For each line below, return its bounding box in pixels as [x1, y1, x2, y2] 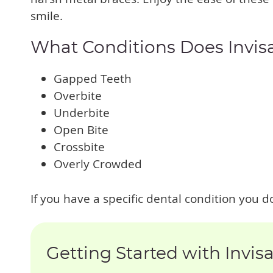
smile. [30, 8, 63, 24]
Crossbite [54, 139, 105, 155]
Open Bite [54, 122, 108, 138]
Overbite [54, 88, 102, 104]
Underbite [54, 105, 110, 121]
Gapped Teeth [54, 71, 132, 87]
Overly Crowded [54, 156, 142, 172]
